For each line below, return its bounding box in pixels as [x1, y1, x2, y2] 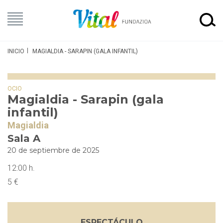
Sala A [7, 132, 40, 144]
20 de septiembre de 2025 [7, 146, 99, 155]
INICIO [7, 48, 24, 55]
